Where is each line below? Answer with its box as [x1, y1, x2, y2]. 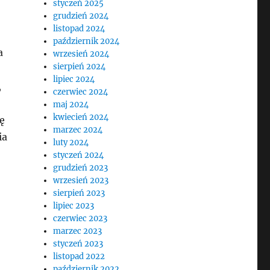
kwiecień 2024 [53, 112, 109, 122]
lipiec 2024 [53, 74, 95, 84]
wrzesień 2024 [53, 49, 110, 59]
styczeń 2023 [53, 239, 104, 249]
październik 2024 [53, 36, 120, 46]
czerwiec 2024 [53, 87, 108, 97]
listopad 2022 [53, 251, 105, 262]
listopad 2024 [53, 24, 105, 34]
